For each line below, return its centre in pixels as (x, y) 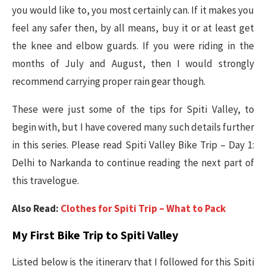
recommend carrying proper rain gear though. (109, 81)
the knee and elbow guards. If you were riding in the (133, 45)
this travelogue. (45, 180)
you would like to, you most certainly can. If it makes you (133, 10)
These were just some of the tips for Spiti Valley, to (133, 109)
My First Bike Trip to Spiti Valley (95, 235)
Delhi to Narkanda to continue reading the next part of (133, 162)
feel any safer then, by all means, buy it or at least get (133, 28)
